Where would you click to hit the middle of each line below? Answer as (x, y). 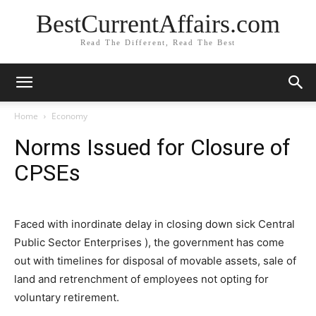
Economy (69, 116)
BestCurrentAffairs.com (158, 24)
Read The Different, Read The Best (158, 43)
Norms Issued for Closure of (152, 147)
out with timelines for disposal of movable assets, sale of (155, 261)
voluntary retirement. (67, 297)
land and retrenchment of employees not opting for (141, 279)
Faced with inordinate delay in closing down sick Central (154, 224)
